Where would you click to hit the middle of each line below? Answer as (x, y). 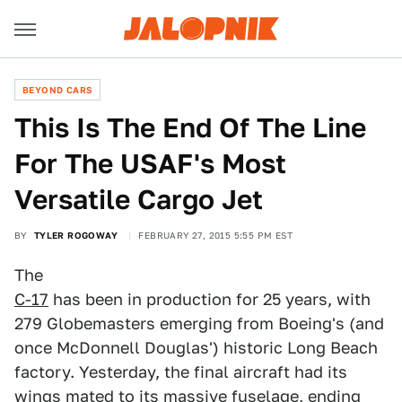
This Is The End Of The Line (190, 127)
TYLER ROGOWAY (76, 235)
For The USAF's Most (150, 163)
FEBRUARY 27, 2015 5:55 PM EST (216, 235)
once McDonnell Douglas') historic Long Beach (196, 348)
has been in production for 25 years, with (210, 299)
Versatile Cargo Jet (139, 199)
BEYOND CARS (58, 90)
